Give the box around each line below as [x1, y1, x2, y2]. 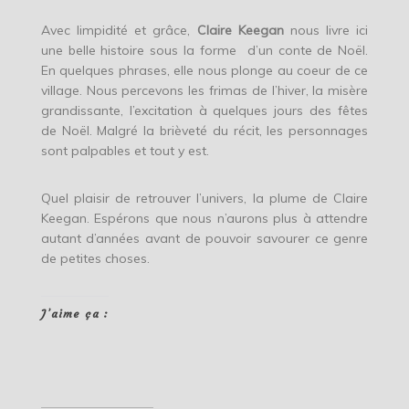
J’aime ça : [40, 307, 109, 321]
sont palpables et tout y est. [40, 142, 209, 160]
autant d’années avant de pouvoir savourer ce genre [40, 230, 369, 247]
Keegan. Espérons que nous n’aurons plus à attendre [40, 210, 369, 227]
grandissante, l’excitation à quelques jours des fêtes [40, 102, 369, 120]
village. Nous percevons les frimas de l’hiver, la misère [40, 82, 369, 100]
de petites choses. [40, 250, 150, 267]
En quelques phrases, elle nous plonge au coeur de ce [40, 62, 369, 79]
